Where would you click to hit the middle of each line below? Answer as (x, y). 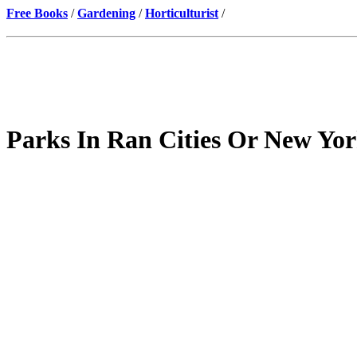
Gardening (106, 13)
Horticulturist (182, 13)
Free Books (37, 13)
